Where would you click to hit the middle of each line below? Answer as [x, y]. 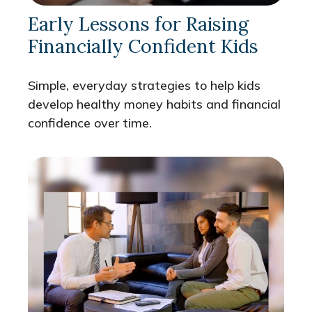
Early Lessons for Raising [138, 24]
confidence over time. [90, 123]
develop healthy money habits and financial [154, 104]
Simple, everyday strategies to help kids [144, 86]
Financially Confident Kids [143, 46]
